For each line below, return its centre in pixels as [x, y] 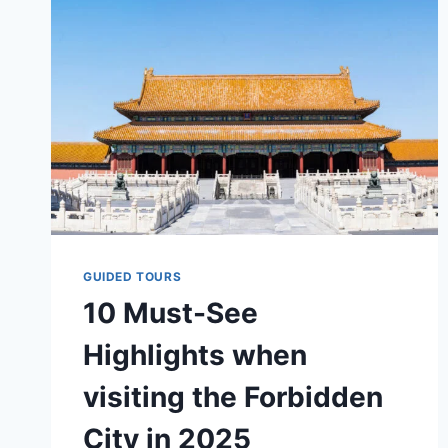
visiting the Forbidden [233, 396]
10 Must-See [170, 312]
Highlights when [195, 354]
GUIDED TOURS [132, 276]
